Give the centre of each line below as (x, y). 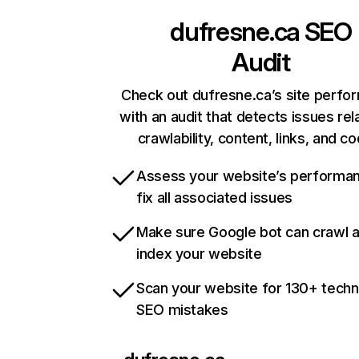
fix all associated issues (214, 198)
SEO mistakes (182, 310)
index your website (199, 254)
